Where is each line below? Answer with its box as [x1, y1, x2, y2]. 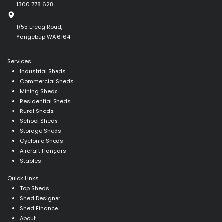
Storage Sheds [20, 127, 61, 135]
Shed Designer [20, 194, 60, 202]
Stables [20, 157, 41, 165]
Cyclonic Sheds [20, 137, 63, 145]
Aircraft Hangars [20, 147, 66, 155]
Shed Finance [20, 204, 58, 212]
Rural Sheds [20, 107, 54, 115]
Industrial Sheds [20, 67, 66, 75]
